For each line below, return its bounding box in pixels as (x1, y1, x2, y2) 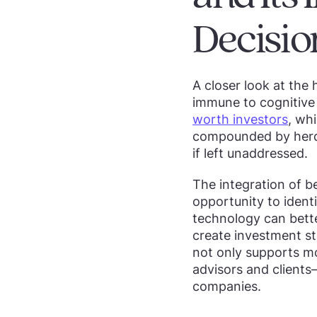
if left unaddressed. (192, 146, 308, 161)
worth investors (192, 112, 288, 127)
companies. (192, 279, 261, 294)
